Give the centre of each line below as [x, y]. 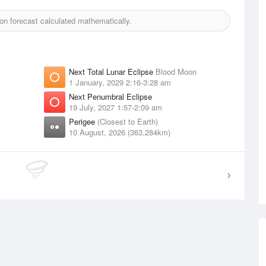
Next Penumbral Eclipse [110, 96]
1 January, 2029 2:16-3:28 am [120, 82]
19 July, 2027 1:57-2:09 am [115, 107]
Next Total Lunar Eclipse [112, 72]
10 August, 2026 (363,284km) [120, 132]
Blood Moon [176, 72]
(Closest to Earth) [128, 121]
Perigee [83, 121]
